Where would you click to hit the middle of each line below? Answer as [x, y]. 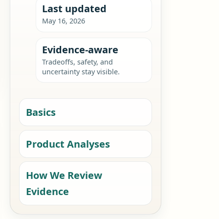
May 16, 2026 [63, 21]
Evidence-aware [80, 49]
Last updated [74, 9]
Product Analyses [68, 144]
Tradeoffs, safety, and [77, 62]
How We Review [64, 175]
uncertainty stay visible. [81, 71]
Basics [41, 112]
